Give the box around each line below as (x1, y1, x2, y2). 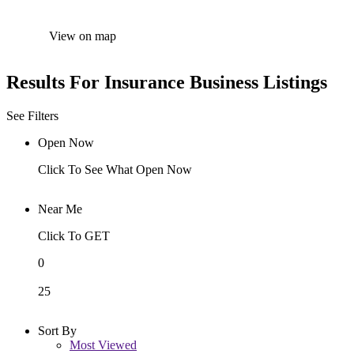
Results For (6, 71, 104, 92)
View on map (49, 29, 116, 43)
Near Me (38, 201, 82, 216)
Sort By (38, 323, 77, 337)
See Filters (6, 108, 58, 122)
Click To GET (38, 228, 110, 243)
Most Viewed (70, 337, 137, 352)
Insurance (104, 71, 185, 92)
